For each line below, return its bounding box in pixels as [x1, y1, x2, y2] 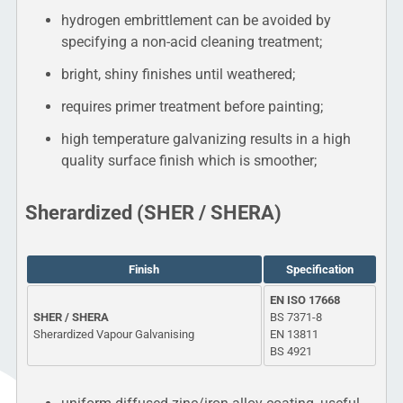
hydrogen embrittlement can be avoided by [60, 12, 331, 30]
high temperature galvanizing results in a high [60, 130, 351, 148]
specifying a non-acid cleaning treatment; [60, 33, 322, 51]
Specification [285, 262, 354, 276]
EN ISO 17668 [269, 292, 340, 307]
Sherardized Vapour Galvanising [32, 327, 194, 341]
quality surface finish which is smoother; [60, 152, 317, 170]
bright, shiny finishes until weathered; [60, 66, 295, 84]
